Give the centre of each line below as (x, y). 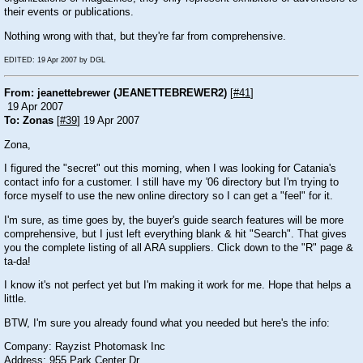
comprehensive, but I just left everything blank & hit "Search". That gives (175, 234)
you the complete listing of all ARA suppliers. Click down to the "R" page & (179, 248)
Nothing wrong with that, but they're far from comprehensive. (145, 36)
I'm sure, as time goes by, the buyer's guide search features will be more (174, 220)
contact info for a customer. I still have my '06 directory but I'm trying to (171, 183)
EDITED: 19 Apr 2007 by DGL (55, 60)
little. (15, 299)
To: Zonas (29, 121)
